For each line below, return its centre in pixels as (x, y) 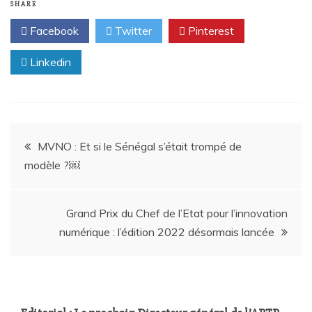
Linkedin (49, 62)
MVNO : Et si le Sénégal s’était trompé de (140, 146)
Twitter (132, 30)
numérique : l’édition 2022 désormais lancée (167, 232)
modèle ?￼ (52, 165)
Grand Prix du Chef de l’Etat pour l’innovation (177, 213)
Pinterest (210, 30)
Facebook (53, 30)
